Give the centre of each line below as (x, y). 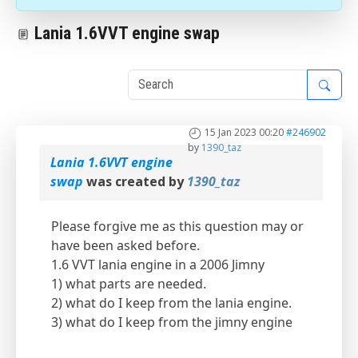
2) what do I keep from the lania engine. (171, 303)
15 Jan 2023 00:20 (244, 133)
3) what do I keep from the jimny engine (173, 322)
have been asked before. (125, 246)
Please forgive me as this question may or (177, 227)
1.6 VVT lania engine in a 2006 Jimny (159, 265)
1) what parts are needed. (129, 284)
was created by (135, 182)
